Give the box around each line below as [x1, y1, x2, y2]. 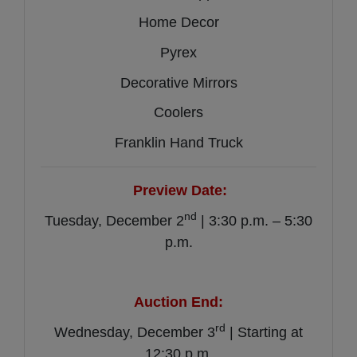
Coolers [154, 104, 203, 121]
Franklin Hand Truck [114, 135, 243, 151]
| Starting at [226, 324, 303, 340]
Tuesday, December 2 [45, 212, 184, 229]
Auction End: [134, 294, 223, 311]
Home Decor [138, 14, 219, 31]
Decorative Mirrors [120, 74, 237, 91]
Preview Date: [133, 182, 227, 199]
